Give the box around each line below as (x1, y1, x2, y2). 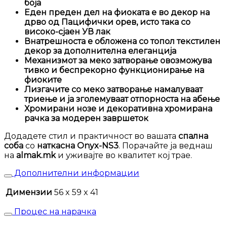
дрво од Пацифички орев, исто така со (24, 17, 191, 27)
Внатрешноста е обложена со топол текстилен (24, 36, 220, 47)
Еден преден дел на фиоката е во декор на (24, 8, 210, 18)
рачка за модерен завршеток (24, 113, 148, 124)
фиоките (24, 75, 62, 85)
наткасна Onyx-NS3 (37, 141, 119, 151)
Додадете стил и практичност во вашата (4, 131, 178, 141)
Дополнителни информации (12, 168, 139, 178)
